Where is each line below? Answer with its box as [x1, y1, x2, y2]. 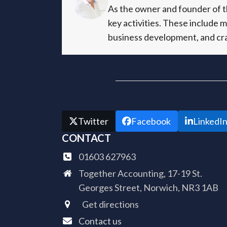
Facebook [131, 115, 171, 127]
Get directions [82, 198, 139, 210]
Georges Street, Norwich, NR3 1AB [78, 181, 218, 193]
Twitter [78, 115, 108, 127]
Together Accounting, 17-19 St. [78, 167, 202, 179]
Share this [62, 74, 107, 86]
